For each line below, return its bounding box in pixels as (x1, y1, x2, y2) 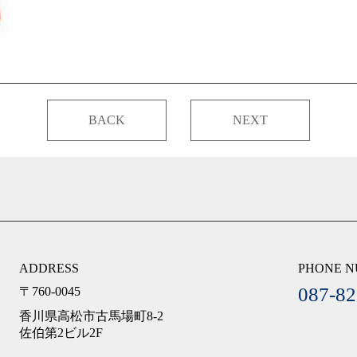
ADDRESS (19, 261, 79, 275)
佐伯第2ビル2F (19, 326, 103, 339)
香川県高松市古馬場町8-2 (19, 309, 163, 323)
